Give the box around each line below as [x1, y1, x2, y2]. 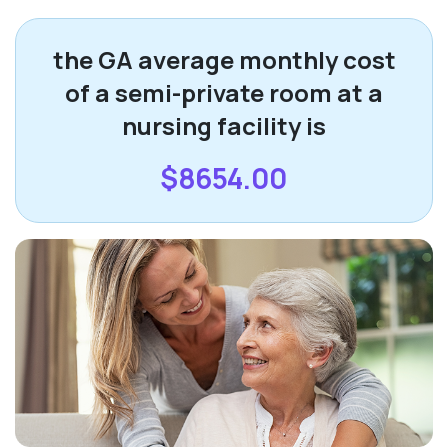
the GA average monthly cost [52, 43, 396, 76]
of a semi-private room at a [65, 76, 383, 109]
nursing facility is [122, 109, 326, 142]
